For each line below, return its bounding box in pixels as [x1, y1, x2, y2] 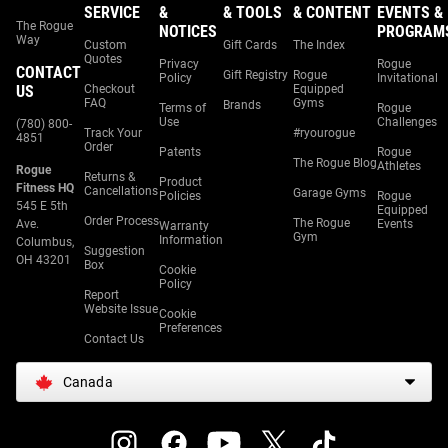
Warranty [159, 219, 209, 233]
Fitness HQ [16, 181, 74, 195]
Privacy [159, 57, 199, 71]
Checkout [84, 82, 135, 96]
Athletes [377, 159, 421, 173]
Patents [159, 145, 201, 159]
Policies [159, 189, 201, 203]
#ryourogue [293, 126, 355, 140]
